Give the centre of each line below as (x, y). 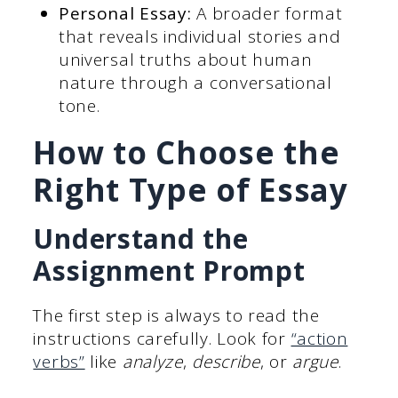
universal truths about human (185, 59)
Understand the (141, 238)
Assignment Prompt (169, 270)
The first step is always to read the (176, 315)
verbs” (59, 361)
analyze (152, 361)
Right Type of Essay (191, 189)
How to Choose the (187, 152)
